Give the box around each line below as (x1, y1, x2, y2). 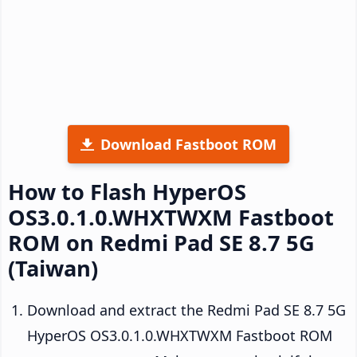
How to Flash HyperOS (8, 176, 246, 206)
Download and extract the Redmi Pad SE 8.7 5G (27, 300, 346, 320)
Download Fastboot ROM (100, 134, 277, 154)
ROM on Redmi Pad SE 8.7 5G (8, 227, 315, 257)
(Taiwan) (8, 253, 98, 283)
